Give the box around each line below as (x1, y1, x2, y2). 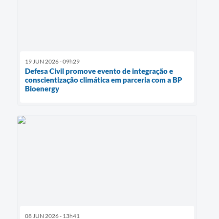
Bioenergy (25, 84, 59, 93)
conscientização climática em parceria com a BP (25, 75, 182, 85)
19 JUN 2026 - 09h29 (25, 58, 80, 66)
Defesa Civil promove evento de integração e (25, 66, 173, 76)
